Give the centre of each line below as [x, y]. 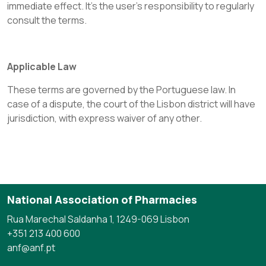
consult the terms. [47, 20]
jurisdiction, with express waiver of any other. [104, 118]
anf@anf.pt [31, 248]
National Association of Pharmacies [102, 199]
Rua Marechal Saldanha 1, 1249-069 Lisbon [98, 219]
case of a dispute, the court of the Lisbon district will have [131, 104]
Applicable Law [42, 66]
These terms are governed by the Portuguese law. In [121, 90]
